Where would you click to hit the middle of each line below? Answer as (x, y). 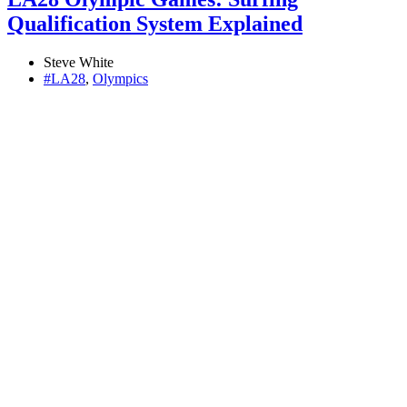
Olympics (120, 78)
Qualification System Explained (155, 23)
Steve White (79, 62)
